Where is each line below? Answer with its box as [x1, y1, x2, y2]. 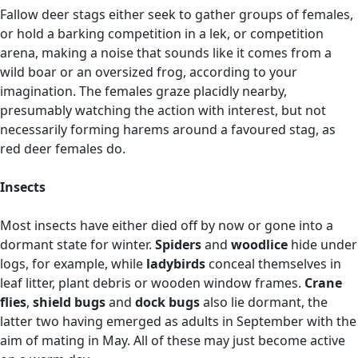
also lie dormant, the [203, 293, 328, 311]
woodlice [231, 236, 291, 253]
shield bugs [33, 293, 105, 311]
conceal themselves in [209, 255, 341, 272]
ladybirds [146, 255, 209, 272]
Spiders [155, 236, 205, 253]
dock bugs [135, 293, 203, 311]
